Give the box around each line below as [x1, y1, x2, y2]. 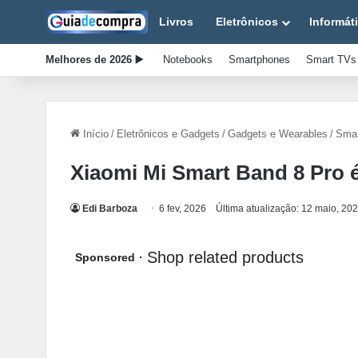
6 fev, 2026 [159, 203, 206, 214]
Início [80, 128, 109, 140]
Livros [159, 15, 193, 28]
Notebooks [163, 54, 213, 66]
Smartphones [229, 54, 290, 66]
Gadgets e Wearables [228, 128, 328, 140]
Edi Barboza [82, 203, 137, 214]
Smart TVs [306, 54, 356, 66]
